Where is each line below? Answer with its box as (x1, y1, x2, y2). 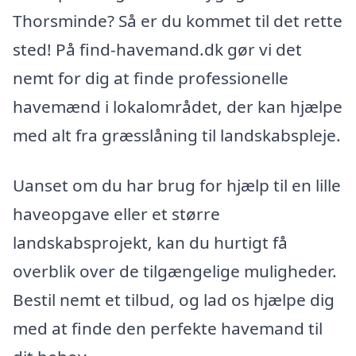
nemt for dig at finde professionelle (13, 66, 288, 89)
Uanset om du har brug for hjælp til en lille (13, 174, 341, 197)
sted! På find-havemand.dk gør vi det (13, 37, 302, 60)
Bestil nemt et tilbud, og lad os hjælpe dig (13, 288, 335, 311)
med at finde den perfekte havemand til (13, 317, 323, 340)
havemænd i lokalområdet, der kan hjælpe (13, 95, 342, 118)
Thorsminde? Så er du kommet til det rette (13, 9, 342, 32)
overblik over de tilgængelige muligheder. (13, 260, 337, 283)
